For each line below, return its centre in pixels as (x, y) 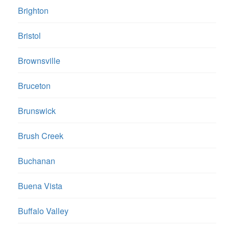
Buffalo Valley (43, 211)
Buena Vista (40, 186)
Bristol (29, 36)
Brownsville (39, 61)
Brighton (33, 11)
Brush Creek (41, 136)
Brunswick (37, 111)
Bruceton (34, 86)
